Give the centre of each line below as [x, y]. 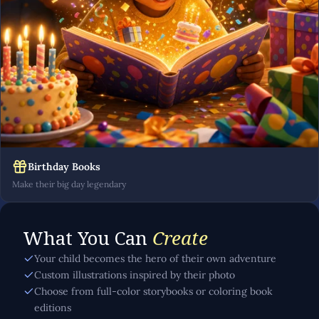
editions [53, 308]
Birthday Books [64, 167]
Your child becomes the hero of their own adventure [155, 258]
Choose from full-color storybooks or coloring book [153, 291]
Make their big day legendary [69, 184]
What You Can [88, 238]
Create [180, 238]
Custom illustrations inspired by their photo [135, 275]
